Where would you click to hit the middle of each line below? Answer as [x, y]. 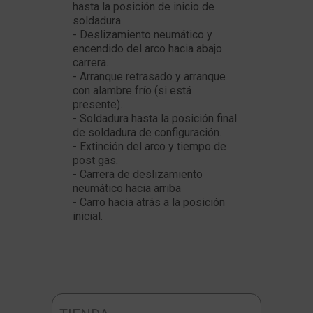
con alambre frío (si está [132, 90]
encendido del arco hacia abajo [147, 49]
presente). [97, 104]
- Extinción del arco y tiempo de [150, 146]
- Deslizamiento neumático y [143, 35]
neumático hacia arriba [127, 188]
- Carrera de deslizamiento [138, 174]
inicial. [88, 216]
